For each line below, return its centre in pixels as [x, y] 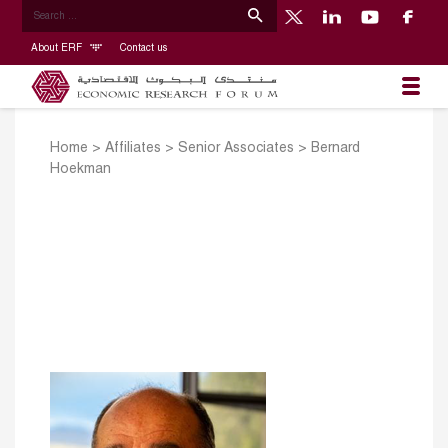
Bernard [335, 149]
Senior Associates [236, 149]
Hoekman [80, 170]
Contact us [143, 48]
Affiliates [133, 149]
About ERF [57, 48]
